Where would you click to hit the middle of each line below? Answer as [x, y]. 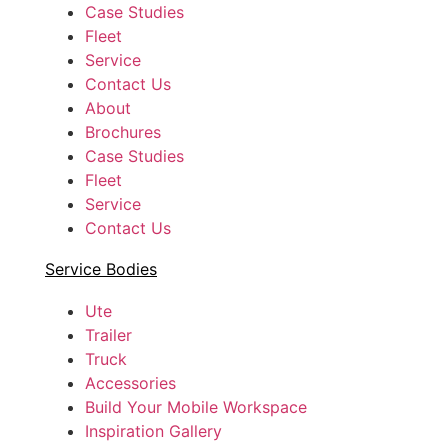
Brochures [123, 131]
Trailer [108, 334]
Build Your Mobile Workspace [196, 406]
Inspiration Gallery [153, 430]
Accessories [130, 382]
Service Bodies [101, 268]
